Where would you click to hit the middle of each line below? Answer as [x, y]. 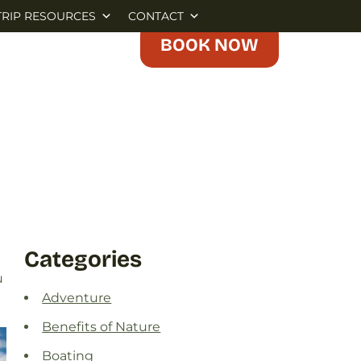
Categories [83, 260]
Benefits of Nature [102, 327]
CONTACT [156, 16]
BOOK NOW [210, 45]
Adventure [77, 298]
